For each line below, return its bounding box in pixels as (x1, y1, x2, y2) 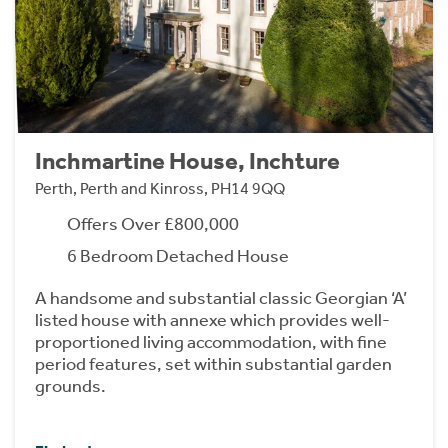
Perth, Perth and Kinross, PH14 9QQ (35, 179, 285, 199)
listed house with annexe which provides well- (35, 309, 390, 332)
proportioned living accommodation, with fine (35, 331, 387, 354)
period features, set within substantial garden (35, 353, 392, 376)
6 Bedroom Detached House (67, 245, 289, 268)
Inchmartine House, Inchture (35, 147, 340, 176)
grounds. (35, 375, 106, 398)
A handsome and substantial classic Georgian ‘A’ (35, 287, 407, 310)
